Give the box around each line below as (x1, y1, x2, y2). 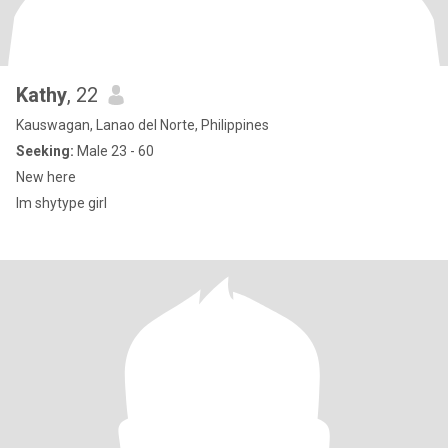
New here (16, 169, 76, 185)
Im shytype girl (16, 195, 107, 211)
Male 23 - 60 (74, 143, 154, 159)
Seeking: (16, 143, 74, 159)
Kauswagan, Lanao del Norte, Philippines (16, 117, 269, 133)
